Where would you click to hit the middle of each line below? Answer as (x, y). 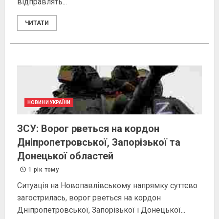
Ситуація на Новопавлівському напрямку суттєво (107, 186)
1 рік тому (43, 170)
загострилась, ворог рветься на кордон (89, 198)
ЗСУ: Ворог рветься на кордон (88, 129)
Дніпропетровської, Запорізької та (99, 142)
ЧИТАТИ (37, 23)
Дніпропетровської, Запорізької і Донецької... (101, 210)
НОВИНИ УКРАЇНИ (49, 103)
